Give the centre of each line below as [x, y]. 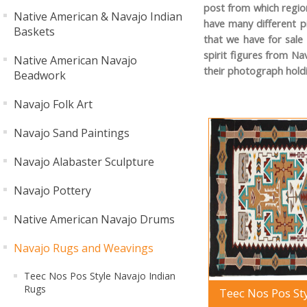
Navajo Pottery [52, 191]
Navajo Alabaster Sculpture [84, 162]
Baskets [34, 32]
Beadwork [40, 75]
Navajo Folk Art [53, 104]
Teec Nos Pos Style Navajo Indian [100, 276]
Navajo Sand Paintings [72, 133]
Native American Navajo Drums [94, 219]
